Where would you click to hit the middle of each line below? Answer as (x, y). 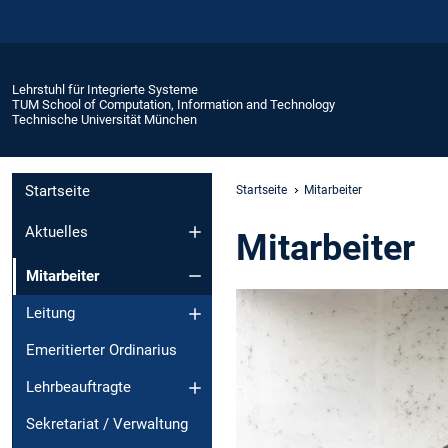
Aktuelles (56, 231)
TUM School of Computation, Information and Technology (173, 104)
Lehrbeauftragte (78, 387)
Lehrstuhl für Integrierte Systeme (105, 89)
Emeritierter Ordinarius (101, 350)
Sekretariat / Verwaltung (107, 424)
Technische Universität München (104, 119)
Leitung (50, 313)
